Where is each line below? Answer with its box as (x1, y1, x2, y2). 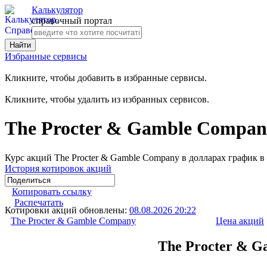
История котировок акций (5, 163, 111, 173)
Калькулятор (32, 5, 83, 15)
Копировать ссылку (12, 186, 92, 197)
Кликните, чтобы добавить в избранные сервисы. (5, 73, 207, 83)
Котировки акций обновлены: (5, 204, 129, 215)
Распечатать (14, 197, 63, 207)
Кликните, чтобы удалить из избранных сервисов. (5, 94, 209, 104)
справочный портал (32, 15, 112, 26)
